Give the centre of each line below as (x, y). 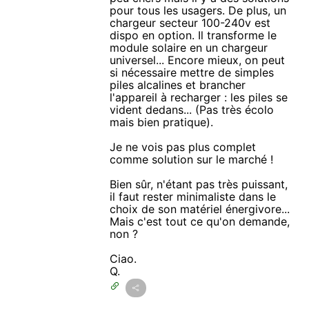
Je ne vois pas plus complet (183, 147)
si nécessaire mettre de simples (192, 72)
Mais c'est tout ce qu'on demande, (200, 221)
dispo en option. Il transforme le (193, 35)
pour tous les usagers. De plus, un (198, 10)
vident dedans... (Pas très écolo (192, 109)
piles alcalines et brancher (178, 84)
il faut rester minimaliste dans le (193, 196)
